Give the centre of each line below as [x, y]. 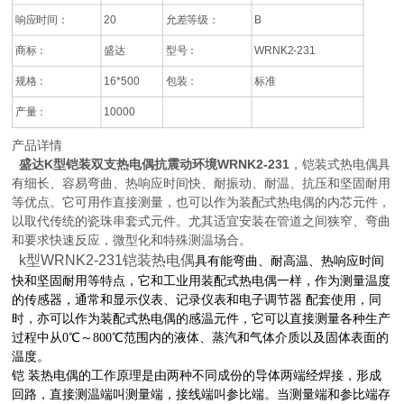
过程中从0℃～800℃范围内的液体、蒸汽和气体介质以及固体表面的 [201, 338]
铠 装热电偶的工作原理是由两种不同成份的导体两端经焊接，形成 [197, 376]
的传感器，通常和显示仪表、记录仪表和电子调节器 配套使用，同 [197, 300]
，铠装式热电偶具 [340, 165]
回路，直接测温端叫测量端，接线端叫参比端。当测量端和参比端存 [202, 395]
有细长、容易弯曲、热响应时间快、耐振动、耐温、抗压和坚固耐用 [202, 184]
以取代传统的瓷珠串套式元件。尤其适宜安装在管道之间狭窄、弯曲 [202, 221]
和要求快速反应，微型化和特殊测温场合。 [132, 240]
